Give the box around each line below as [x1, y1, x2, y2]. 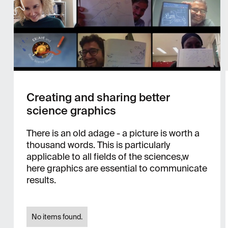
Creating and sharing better [26, 90, 170, 105]
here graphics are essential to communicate [26, 162, 207, 175]
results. [26, 174, 56, 186]
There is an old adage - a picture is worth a [26, 127, 199, 139]
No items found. [31, 212, 82, 221]
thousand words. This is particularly [26, 139, 170, 151]
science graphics [26, 103, 116, 118]
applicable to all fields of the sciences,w [26, 151, 189, 163]
